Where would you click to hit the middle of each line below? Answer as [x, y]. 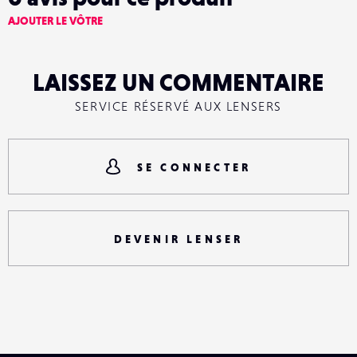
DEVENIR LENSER [178, 239]
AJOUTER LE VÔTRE [55, 21]
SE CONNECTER [194, 167]
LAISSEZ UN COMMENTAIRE [178, 82]
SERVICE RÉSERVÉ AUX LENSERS [178, 106]
